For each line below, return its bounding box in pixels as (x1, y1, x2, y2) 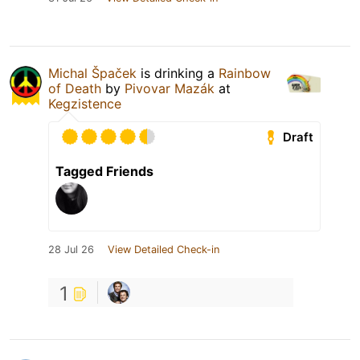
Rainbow (219, 65, 271, 82)
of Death (48, 80, 101, 97)
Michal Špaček (48, 65, 137, 82)
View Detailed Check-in (108, 243, 219, 256)
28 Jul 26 (48, 243, 94, 256)
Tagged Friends (55, 163, 153, 180)
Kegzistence (48, 96, 121, 112)
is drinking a (137, 65, 219, 82)
